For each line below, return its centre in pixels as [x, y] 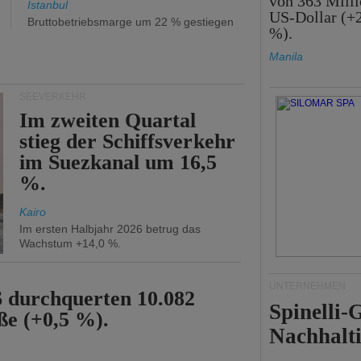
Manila [286, 56]
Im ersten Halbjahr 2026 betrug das [110, 229]
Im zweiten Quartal [108, 120]
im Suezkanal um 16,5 [118, 162]
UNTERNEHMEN [307, 286]
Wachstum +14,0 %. [70, 243]
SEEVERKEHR [53, 97]
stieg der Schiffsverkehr [127, 141]
